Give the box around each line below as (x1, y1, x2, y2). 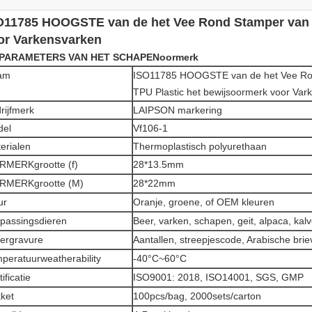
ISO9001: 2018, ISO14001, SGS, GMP (133, 272, 304, 283)
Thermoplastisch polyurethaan (133, 141, 267, 152)
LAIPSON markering (133, 104, 222, 116)
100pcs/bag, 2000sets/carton (133, 290, 261, 302)
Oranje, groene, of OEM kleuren (133, 196, 274, 208)
